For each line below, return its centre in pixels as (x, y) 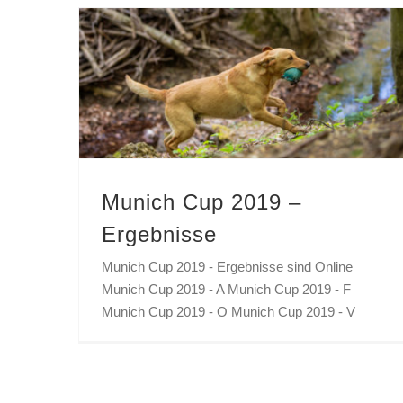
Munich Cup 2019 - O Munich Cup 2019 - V (228, 311)
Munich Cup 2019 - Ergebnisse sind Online (227, 266)
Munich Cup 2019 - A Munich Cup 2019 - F (226, 289)
